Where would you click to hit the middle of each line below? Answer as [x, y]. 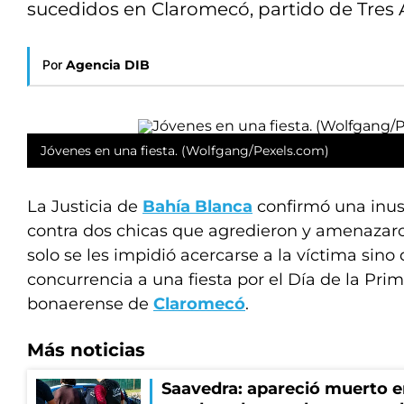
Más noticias [86, 350]
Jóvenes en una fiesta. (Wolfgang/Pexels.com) [185, 151]
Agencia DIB [108, 65]
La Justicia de [85, 207]
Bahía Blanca [197, 207]
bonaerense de [90, 304]
